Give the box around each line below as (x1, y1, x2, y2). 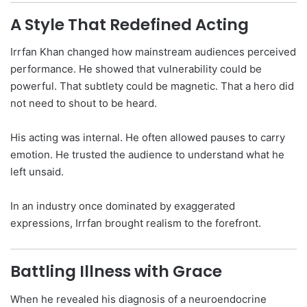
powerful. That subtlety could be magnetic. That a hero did (10, 79, 294, 93)
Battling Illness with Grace (10, 260, 222, 283)
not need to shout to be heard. (10, 97, 157, 110)
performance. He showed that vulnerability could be (10, 62, 262, 76)
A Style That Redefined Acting (10, 13, 249, 36)
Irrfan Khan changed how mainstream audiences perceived (10, 45, 296, 59)
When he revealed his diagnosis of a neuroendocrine (10, 292, 267, 306)
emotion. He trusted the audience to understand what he (10, 148, 284, 162)
